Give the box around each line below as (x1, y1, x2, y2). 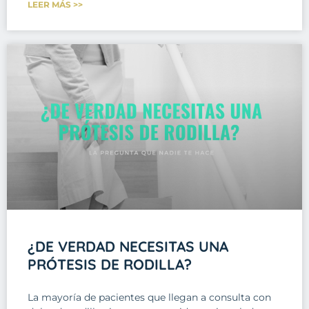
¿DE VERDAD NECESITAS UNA (28, 237, 228, 255)
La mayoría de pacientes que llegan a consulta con (28, 290, 271, 303)
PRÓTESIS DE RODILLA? (28, 255, 192, 273)
